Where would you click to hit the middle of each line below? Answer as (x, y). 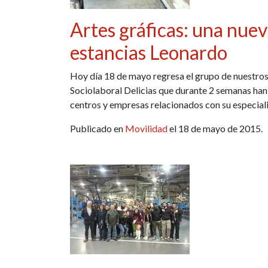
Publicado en (98, 128)
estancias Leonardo (149, 52)
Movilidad (146, 128)
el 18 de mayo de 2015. (215, 128)
